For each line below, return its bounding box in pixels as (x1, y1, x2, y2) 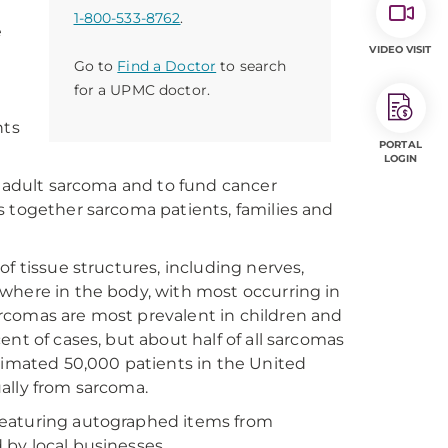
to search (216, 57, 287, 75)
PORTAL (379, 138, 422, 151)
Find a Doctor (117, 57, 217, 75)
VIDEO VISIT (369, 43, 432, 56)
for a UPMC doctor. (73, 81, 211, 99)
